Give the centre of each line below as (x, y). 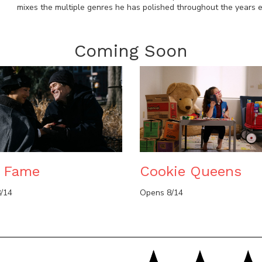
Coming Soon (131, 50)
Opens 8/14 (161, 193)
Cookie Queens (191, 172)
